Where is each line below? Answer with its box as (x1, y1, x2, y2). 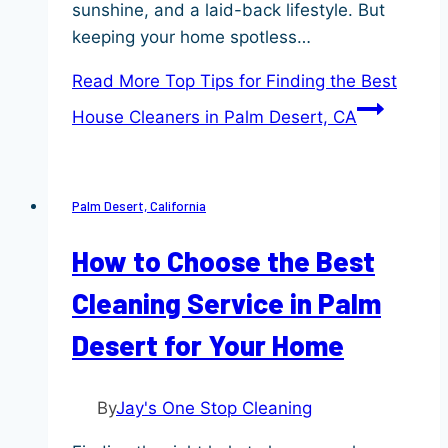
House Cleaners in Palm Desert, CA (72, 107, 357, 128)
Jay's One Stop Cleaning (116, 397, 312, 418)
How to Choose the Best (72, 243, 375, 278)
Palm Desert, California (72, 198, 206, 215)
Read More (72, 71, 160, 92)
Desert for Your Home (72, 327, 344, 362)
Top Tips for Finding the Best (160, 71, 397, 92)
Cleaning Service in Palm (72, 285, 381, 320)
